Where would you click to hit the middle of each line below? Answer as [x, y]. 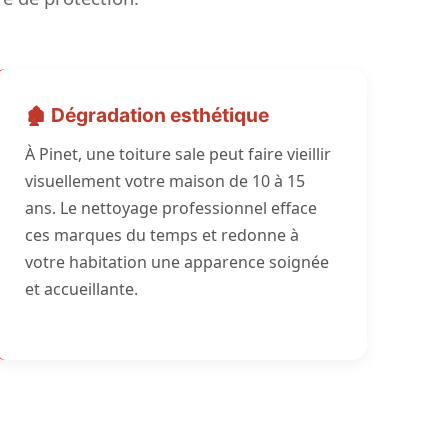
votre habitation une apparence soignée [176, 262]
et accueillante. [81, 289]
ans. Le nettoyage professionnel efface [170, 208]
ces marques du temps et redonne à [161, 235]
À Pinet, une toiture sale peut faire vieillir [177, 154]
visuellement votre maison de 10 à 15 [164, 181]
